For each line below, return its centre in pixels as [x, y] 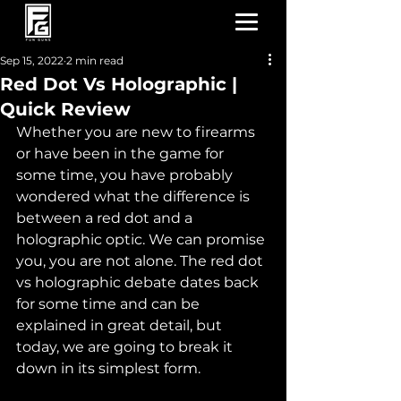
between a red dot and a [106, 218]
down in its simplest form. [108, 368]
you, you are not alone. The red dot [141, 261]
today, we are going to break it [126, 347]
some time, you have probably [126, 175]
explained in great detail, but [121, 325]
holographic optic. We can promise [142, 239]
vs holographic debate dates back [139, 282]
